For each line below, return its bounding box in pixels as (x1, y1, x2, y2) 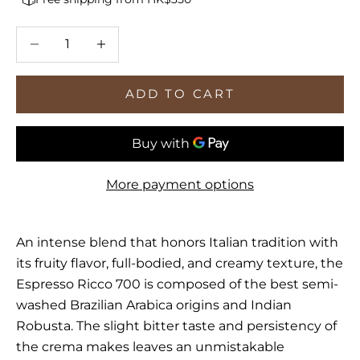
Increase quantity (83, 28, 196, 44)
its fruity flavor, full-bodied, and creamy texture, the (16, 255, 343, 271)
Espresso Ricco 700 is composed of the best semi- (16, 276, 338, 292)
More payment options (106, 176, 254, 192)
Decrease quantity (16, 28, 134, 44)
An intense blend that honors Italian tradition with (16, 234, 338, 250)
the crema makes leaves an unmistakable (16, 338, 284, 354)
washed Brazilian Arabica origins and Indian (16, 297, 292, 313)
